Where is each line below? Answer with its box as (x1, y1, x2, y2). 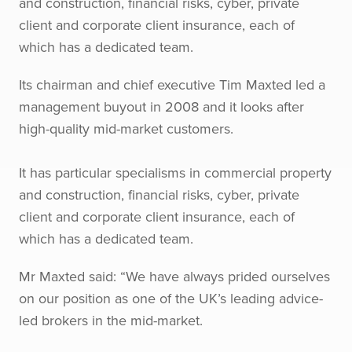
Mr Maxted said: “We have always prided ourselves (19, 266, 330, 286)
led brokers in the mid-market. (19, 310, 203, 330)
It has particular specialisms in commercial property (19, 163, 332, 182)
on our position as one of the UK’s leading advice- (19, 288, 323, 308)
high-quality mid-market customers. (19, 119, 233, 138)
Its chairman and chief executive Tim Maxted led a (19, 75, 325, 94)
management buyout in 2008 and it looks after (19, 97, 304, 116)
